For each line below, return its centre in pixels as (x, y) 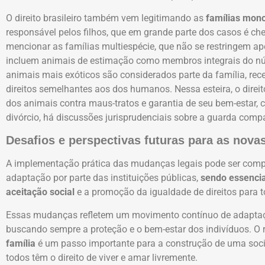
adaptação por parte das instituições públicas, (103, 178)
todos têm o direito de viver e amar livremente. (103, 257)
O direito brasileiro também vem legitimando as (106, 18)
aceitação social (40, 192)
